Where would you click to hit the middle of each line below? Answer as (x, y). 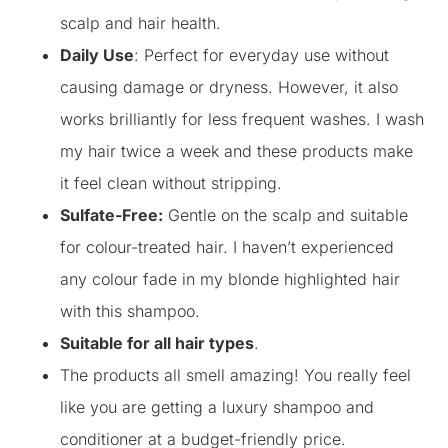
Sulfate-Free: (111, 215)
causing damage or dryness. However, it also (229, 87)
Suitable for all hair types (157, 343)
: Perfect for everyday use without (261, 55)
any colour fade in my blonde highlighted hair (230, 279)
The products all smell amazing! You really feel (235, 375)
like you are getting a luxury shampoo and (217, 407)
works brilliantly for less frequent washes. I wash (242, 119)
